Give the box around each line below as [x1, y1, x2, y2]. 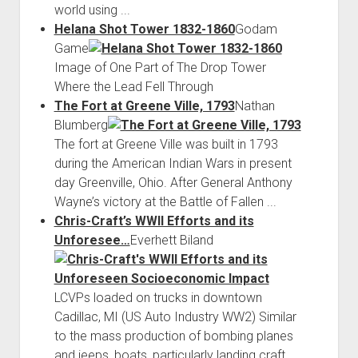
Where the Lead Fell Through [54, 78, 213, 94]
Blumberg [54, 117, 108, 133]
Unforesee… [54, 232, 130, 248]
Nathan [234, 97, 275, 113]
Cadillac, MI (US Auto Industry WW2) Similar [54, 308, 296, 324]
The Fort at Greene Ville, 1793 [54, 97, 235, 113]
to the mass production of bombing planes [54, 328, 293, 344]
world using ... [54, 2, 130, 18]
